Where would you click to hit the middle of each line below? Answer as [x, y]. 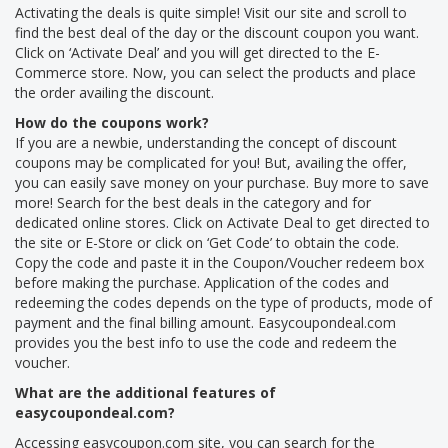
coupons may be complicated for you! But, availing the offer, [211, 162]
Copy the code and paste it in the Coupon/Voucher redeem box [219, 262]
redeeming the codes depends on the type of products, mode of [223, 302]
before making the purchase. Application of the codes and [202, 282]
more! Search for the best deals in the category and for [193, 202]
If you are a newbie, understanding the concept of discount [206, 142]
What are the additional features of [145, 392]
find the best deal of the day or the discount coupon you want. [217, 32]
